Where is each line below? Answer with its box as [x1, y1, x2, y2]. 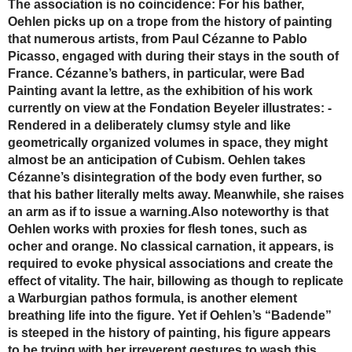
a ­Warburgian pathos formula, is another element [8, 291, 297, 305]
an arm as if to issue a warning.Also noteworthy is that [8, 204, 328, 218]
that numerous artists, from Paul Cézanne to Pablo [8, 31, 307, 46]
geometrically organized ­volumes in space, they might [8, 135, 328, 149]
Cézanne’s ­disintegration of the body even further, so [8, 170, 322, 184]
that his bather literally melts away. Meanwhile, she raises [8, 187, 344, 201]
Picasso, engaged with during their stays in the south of [8, 49, 339, 63]
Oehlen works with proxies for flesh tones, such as [8, 222, 307, 236]
